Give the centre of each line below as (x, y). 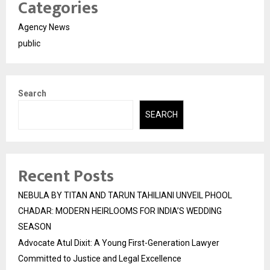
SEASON (35, 226)
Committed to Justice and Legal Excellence (100, 258)
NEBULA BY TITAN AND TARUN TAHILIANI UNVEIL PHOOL (125, 195)
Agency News (44, 27)
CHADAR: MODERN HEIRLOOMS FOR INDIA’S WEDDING (120, 211)
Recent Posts (66, 176)
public (29, 44)
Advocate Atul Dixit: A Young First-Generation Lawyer (119, 243)
